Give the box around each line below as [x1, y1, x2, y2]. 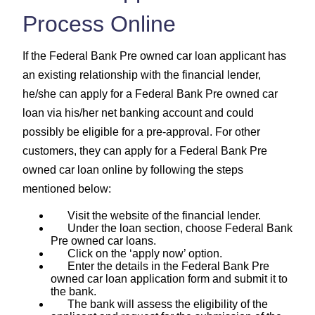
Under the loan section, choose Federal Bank [51, 221, 292, 234]
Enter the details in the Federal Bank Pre [51, 259, 269, 272]
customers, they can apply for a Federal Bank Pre [22, 144, 267, 157]
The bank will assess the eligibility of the [51, 297, 268, 310]
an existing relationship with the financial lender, [22, 68, 261, 81]
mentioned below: [22, 182, 111, 195]
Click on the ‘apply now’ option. [51, 247, 222, 259]
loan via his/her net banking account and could [22, 106, 254, 119]
